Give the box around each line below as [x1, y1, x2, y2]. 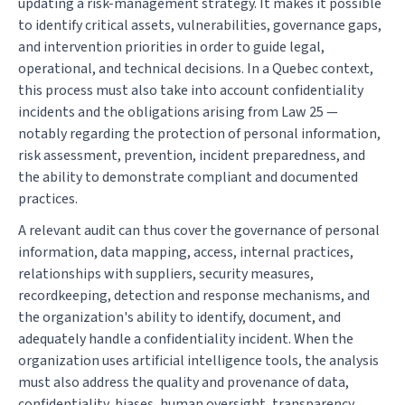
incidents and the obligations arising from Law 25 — [18, 102, 338, 123]
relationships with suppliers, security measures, [18, 264, 314, 285]
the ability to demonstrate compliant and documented [18, 167, 358, 188]
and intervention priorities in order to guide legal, [18, 37, 325, 58]
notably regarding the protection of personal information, [18, 124, 381, 145]
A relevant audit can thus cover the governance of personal [18, 221, 380, 241]
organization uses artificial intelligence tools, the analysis [18, 351, 379, 372]
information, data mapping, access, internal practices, [18, 242, 353, 263]
